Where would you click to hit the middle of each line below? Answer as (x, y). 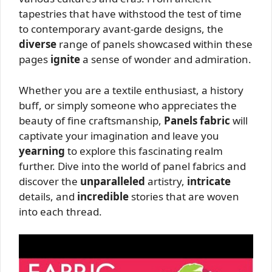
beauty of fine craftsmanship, (91, 120)
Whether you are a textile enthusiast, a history (131, 90)
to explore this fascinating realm (144, 151)
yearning (42, 151)
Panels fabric (197, 120)
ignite (65, 59)
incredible (103, 196)
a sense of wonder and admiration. (166, 59)
